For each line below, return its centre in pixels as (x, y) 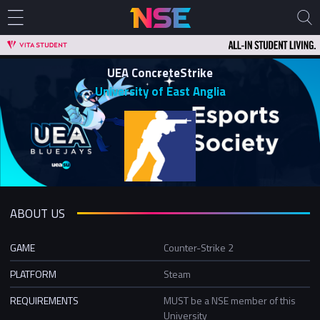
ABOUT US (37, 213)
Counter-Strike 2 (199, 247)
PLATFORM (33, 274)
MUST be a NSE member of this (230, 300)
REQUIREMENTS (44, 300)
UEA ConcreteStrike (160, 73)
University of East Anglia (160, 91)
